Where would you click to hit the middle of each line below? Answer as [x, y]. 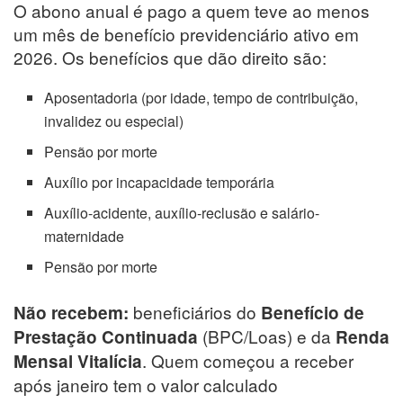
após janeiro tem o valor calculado [146, 384]
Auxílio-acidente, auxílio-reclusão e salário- [182, 212]
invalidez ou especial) [114, 121]
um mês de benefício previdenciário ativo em [186, 33]
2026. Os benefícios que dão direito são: [170, 57]
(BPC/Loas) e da [269, 336]
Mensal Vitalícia [78, 361]
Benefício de [313, 312]
